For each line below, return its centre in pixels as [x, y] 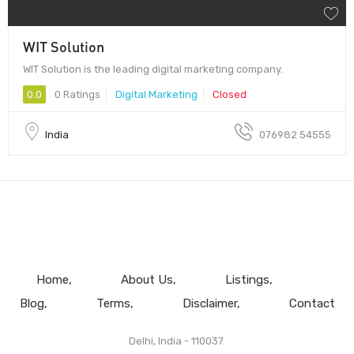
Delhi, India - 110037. [177, 341]
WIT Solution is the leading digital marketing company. [153, 69]
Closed [230, 94]
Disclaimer [209, 303]
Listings [247, 279]
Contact [312, 303]
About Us [147, 279]
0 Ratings [76, 94]
